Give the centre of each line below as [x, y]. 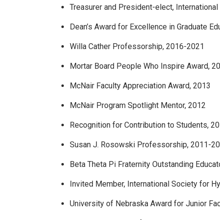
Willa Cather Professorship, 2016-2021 [137, 46]
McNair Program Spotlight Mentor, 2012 [138, 105]
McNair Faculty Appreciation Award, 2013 [140, 85]
